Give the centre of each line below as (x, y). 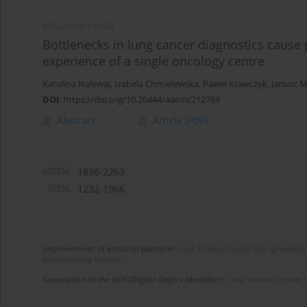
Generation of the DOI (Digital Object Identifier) (133, 280)
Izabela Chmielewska (157, 84)
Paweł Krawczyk (235, 84)
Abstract (76, 121)
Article (169, 121)
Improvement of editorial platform (109, 249)
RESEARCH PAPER (78, 27)
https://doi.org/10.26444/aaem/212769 (142, 100)
